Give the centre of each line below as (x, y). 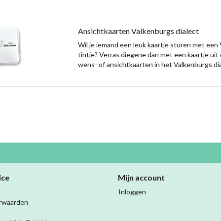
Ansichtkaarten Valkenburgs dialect (139, 31)
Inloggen (132, 192)
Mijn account (141, 178)
